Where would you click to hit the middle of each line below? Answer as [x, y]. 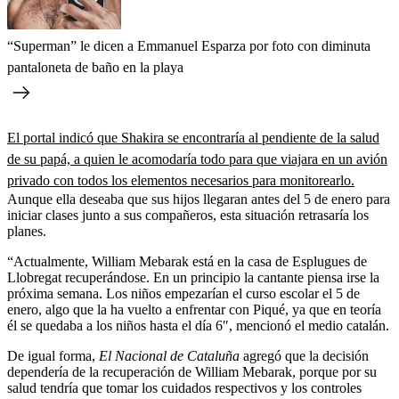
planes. [27, 231]
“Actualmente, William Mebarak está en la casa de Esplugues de [187, 261]
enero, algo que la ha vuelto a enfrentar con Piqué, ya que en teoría [194, 309]
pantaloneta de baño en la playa [95, 67]
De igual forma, [51, 355]
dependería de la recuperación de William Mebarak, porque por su [192, 371]
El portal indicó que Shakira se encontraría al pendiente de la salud [193, 137]
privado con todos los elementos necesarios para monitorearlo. [181, 180]
